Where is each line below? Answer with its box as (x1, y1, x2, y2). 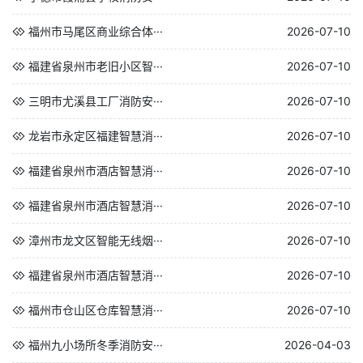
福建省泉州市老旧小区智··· (28, 59, 163, 73)
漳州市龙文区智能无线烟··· (28, 233, 163, 247)
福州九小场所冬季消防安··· (28, 338, 163, 352)
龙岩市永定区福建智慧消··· (28, 129, 163, 143)
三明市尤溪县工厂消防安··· (28, 94, 163, 108)
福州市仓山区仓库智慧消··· (28, 303, 163, 317)
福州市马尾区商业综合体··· (28, 24, 163, 38)
